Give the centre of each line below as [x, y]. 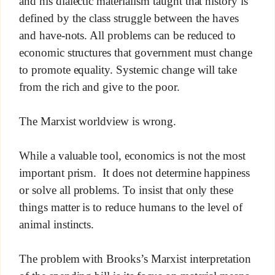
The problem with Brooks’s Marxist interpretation [135, 259]
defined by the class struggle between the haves [129, 18]
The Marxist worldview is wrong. [97, 122]
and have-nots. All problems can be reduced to [127, 36]
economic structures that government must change [136, 53]
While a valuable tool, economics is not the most [132, 156]
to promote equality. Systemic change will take [128, 70]
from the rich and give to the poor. [99, 87]
